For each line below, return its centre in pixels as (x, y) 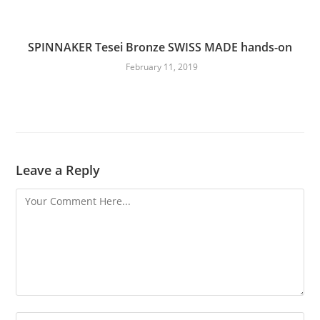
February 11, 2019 (162, 67)
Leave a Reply (58, 170)
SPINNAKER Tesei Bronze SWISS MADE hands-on (160, 47)
